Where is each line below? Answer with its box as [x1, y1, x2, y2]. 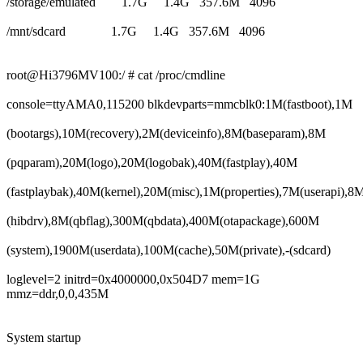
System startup [6, 330, 81, 344]
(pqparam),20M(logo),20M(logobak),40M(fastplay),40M [6, 155, 297, 169]
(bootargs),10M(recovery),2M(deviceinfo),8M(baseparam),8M [6, 126, 326, 140]
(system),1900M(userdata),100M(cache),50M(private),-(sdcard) [6, 242, 331, 257]
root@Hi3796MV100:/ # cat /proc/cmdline [6, 67, 225, 82]
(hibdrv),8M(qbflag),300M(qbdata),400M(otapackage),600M [6, 213, 319, 228]
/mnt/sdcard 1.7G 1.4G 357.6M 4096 [6, 23, 265, 38]
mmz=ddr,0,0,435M [6, 286, 109, 301]
